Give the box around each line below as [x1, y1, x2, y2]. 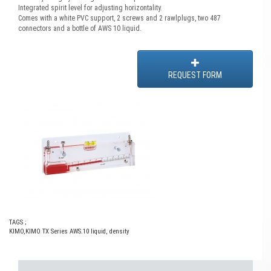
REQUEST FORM [168, 70, 222, 80]
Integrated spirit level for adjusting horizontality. [18, 4, 162, 12]
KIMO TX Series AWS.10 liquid [25, 227, 106, 235]
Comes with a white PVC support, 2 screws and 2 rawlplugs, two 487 [18, 14, 221, 22]
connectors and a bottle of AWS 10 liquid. [18, 24, 142, 33]
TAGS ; [9, 218, 26, 226]
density [108, 227, 129, 235]
